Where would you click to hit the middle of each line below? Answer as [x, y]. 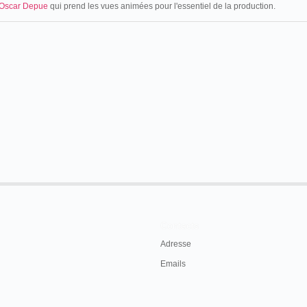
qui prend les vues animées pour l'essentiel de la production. [162, 6]
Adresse [176, 244]
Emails [173, 264]
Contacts [180, 225]
